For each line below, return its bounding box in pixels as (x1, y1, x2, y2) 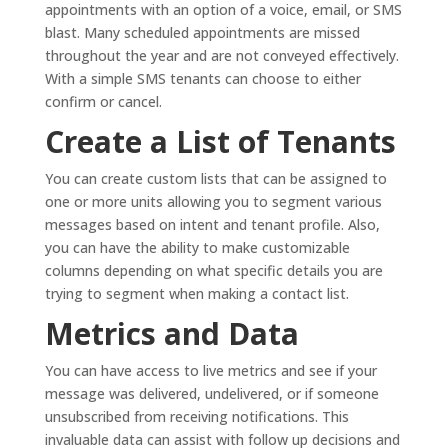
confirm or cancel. (44, 92, 162, 112)
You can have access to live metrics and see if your (44, 361, 377, 381)
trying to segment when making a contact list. (44, 284, 349, 304)
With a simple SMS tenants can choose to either (44, 69, 361, 89)
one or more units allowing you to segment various (44, 192, 382, 212)
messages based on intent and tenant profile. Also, (44, 215, 380, 235)
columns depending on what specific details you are (44, 261, 383, 281)
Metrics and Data (44, 313, 299, 355)
